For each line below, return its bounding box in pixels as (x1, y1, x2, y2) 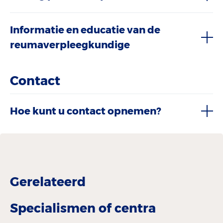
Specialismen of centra (10, 200, 156, 216)
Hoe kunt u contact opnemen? (10, 105, 161, 117)
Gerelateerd (10, 174, 86, 189)
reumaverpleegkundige (10, 39, 130, 51)
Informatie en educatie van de (10, 24, 160, 36)
